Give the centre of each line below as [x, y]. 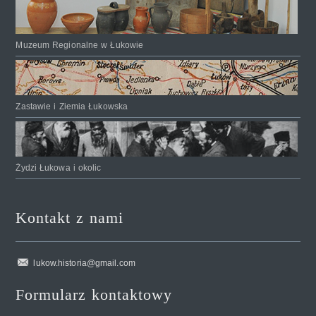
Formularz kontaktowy [94, 294]
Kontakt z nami [70, 217]
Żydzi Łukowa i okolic [59, 168]
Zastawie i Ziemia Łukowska [72, 106]
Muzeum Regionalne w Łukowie [80, 45]
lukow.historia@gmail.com [84, 263]
